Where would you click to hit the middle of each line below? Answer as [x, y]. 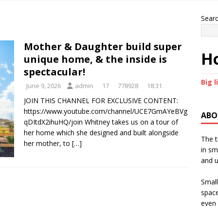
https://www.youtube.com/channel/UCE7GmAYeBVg [106, 111]
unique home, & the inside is [95, 59]
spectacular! [54, 72]
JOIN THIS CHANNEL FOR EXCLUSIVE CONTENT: [101, 100]
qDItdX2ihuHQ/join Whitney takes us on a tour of [101, 122]
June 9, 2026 [44, 86]
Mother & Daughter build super [103, 46]
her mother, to [48, 143]
